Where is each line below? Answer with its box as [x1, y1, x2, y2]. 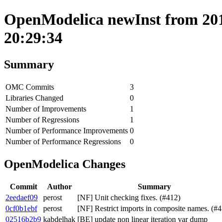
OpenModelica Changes [4, 157, 125, 170]
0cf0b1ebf [5, 204, 37, 213]
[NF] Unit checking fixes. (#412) [77, 193, 180, 202]
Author [47, 182, 72, 191]
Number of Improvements [5, 104, 86, 113]
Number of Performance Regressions [5, 137, 121, 146]
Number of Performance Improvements [5, 126, 128, 135]
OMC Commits [5, 82, 54, 91]
